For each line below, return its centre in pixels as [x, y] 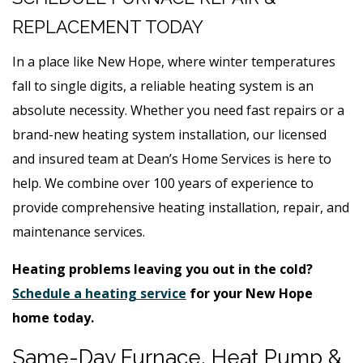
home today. [53, 317]
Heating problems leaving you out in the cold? [162, 269]
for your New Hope [250, 293]
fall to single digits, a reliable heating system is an [163, 85]
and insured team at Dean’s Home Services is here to [172, 158]
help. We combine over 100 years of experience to [163, 183]
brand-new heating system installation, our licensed [169, 134]
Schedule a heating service [99, 293]
